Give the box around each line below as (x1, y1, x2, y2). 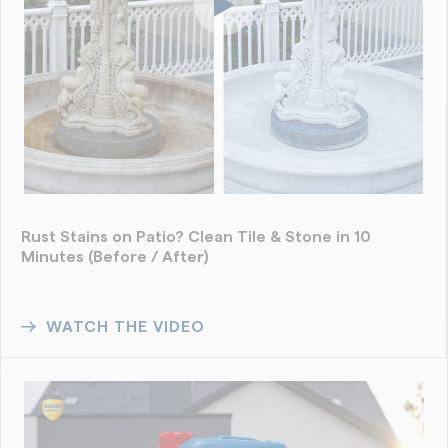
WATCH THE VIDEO (46, 318, 205, 335)
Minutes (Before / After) (21, 248, 209, 265)
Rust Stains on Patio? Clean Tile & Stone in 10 (21, 228, 371, 245)
